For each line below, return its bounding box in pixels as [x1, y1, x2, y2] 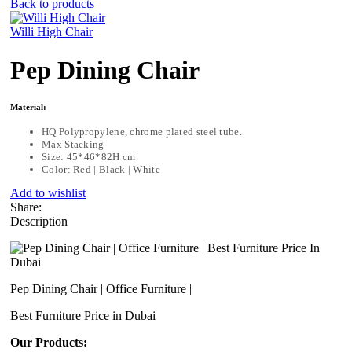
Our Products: [10, 335, 90, 349]
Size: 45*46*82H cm [42, 150, 136, 163]
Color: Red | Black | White [42, 163, 160, 175]
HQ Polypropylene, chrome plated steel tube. [42, 125, 242, 137]
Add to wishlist [10, 185, 86, 200]
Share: [10, 200, 42, 214]
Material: [10, 101, 46, 112]
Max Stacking [42, 137, 104, 150]
